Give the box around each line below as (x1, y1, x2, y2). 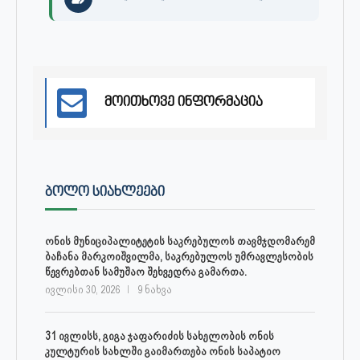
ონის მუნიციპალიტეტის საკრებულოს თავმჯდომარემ (45, 234, 315, 247)
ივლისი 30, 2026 (45, 283, 120, 296)
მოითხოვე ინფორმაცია (104, 95, 263, 110)
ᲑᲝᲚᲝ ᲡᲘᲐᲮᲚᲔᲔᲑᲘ (45, 185, 165, 200)
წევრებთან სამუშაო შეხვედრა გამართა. (45, 264, 247, 278)
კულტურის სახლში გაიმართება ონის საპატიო (45, 344, 280, 358)
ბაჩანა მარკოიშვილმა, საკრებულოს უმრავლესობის (45, 249, 313, 263)
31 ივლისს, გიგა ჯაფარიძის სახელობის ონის (45, 329, 274, 342)
